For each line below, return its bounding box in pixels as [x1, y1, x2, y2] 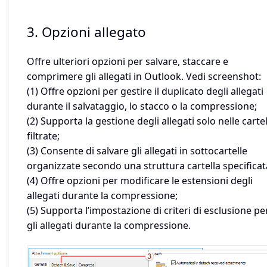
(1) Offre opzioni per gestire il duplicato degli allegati [27, 85, 263, 98]
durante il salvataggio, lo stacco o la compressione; [27, 100, 257, 113]
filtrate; [27, 129, 60, 143]
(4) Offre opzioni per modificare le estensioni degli [27, 174, 253, 188]
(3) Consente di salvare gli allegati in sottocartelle [27, 144, 247, 158]
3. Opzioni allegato [27, 23, 146, 42]
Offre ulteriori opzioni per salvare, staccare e [27, 55, 228, 69]
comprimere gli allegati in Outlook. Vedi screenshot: [27, 70, 261, 83]
